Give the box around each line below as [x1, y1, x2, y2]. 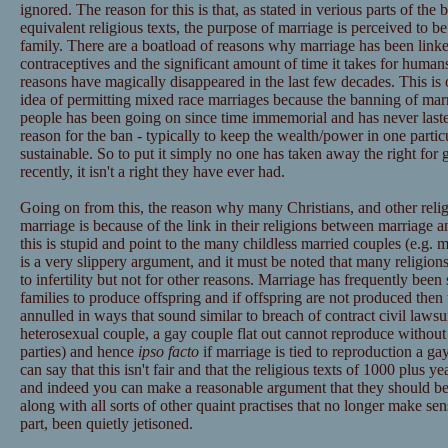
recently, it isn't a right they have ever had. [19, 163, 285, 181]
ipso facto [137, 343, 199, 361]
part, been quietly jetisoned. [19, 415, 193, 433]
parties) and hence [19, 343, 138, 361]
